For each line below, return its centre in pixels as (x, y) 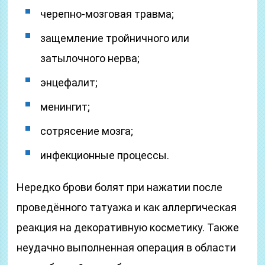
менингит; (65, 107)
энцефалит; (69, 83)
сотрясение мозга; (87, 131)
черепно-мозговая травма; (107, 14)
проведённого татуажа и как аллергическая (127, 207)
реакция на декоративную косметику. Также (128, 227)
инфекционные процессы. (105, 155)
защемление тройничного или (115, 38)
